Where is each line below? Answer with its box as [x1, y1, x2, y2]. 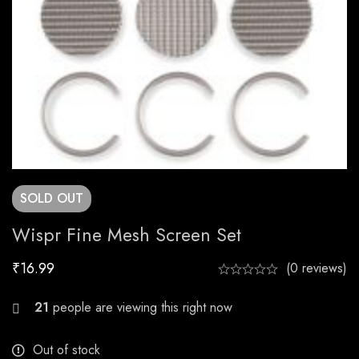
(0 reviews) [286, 259, 347, 278]
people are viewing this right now [51, 298, 235, 317]
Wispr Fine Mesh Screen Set [12, 221, 241, 249]
